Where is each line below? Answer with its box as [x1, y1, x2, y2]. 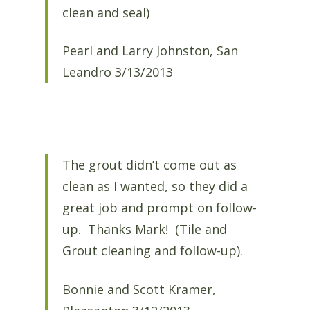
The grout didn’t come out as [62, 156, 237, 174]
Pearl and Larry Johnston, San [62, 42, 238, 59]
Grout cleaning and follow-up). [62, 242, 243, 259]
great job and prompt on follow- [62, 199, 257, 217]
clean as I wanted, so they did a [62, 178, 248, 195]
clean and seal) [62, 3, 149, 21]
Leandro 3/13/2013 [62, 63, 173, 80]
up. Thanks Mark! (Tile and [62, 221, 227, 238]
